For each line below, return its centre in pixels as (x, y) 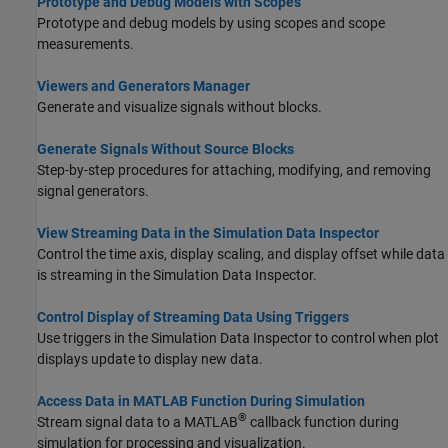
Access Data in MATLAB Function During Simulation (201, 400)
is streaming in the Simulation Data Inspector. (177, 274)
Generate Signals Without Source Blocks (165, 148)
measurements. (85, 43)
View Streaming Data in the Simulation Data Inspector (208, 232)
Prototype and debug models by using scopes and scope (211, 22)
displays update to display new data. (150, 358)
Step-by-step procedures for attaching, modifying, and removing (234, 169)
